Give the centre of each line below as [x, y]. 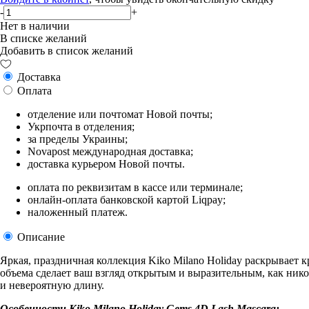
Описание [40, 237]
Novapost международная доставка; [110, 151]
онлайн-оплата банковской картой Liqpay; [127, 199]
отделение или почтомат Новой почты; [120, 114]
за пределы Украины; [78, 139]
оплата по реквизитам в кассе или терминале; [135, 187]
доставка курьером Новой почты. [106, 163]
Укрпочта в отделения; [81, 126]
